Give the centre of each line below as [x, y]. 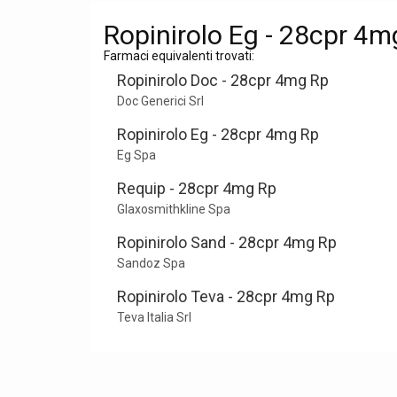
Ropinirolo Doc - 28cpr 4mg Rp [223, 80]
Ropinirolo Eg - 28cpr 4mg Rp [218, 134]
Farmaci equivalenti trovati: [179, 56]
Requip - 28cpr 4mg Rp [197, 188]
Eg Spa [136, 155]
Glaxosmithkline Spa [174, 209]
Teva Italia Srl [154, 317]
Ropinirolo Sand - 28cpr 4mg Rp [227, 242]
